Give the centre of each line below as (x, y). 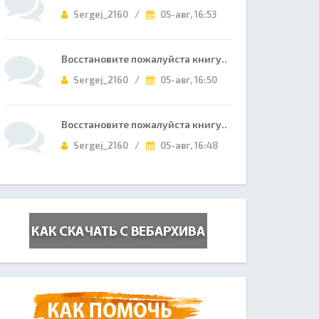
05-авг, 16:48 (188, 145)
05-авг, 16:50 (188, 80)
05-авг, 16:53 (188, 14)
